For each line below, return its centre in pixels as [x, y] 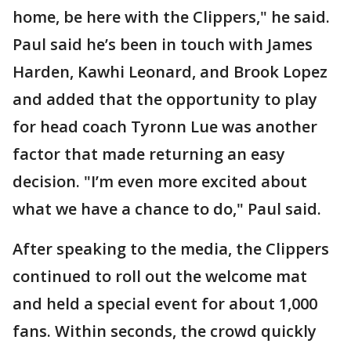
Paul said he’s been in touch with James [163, 44]
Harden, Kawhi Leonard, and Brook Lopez [170, 72]
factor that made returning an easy [149, 154]
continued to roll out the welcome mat [160, 276]
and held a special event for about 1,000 [165, 304]
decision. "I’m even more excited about [160, 181]
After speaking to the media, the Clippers [171, 249]
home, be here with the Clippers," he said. [171, 17]
